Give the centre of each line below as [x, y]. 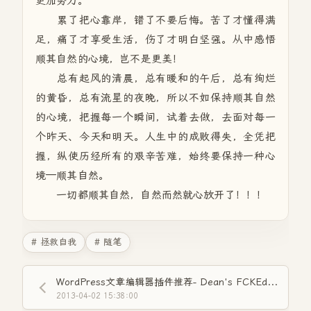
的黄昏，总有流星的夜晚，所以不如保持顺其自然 [155, 98]
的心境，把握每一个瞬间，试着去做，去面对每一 [155, 117]
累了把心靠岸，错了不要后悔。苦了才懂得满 [155, 20]
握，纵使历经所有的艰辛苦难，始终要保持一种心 [155, 156]
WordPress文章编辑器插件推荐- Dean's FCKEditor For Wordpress [272, 282]
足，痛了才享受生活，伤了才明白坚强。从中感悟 [155, 40]
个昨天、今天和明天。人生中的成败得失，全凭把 [155, 137]
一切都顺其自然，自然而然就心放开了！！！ [151, 195]
